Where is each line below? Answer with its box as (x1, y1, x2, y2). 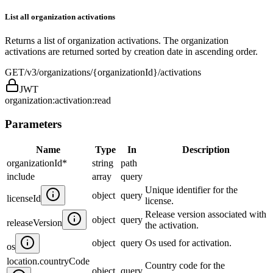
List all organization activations (5, 12, 115, 22)
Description (182, 144, 230, 155)
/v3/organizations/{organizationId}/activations (24, 67, 201, 78)
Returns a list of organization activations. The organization (5, 35, 229, 46)
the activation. (145, 219, 199, 230)
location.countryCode (7, 255, 90, 266)
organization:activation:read (5, 95, 111, 106)
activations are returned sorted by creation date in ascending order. (5, 46, 258, 57)
